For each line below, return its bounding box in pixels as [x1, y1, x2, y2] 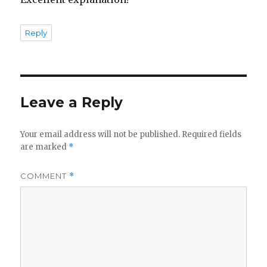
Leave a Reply [20, 94, 123, 111]
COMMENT [20, 171, 70, 181]
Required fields [182, 129, 242, 140]
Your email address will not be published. [20, 129, 181, 140]
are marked [20, 142, 69, 153]
